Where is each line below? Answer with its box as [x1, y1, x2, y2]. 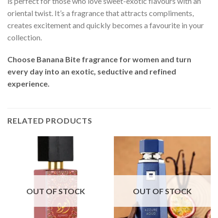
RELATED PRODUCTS [7, 116, 92, 126]
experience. [7, 79, 50, 89]
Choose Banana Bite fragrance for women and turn [7, 54, 191, 64]
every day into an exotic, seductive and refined [7, 67, 176, 76]
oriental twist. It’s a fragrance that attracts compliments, [7, 8, 194, 18]
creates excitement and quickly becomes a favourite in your [7, 20, 204, 30]
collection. [7, 32, 42, 42]
